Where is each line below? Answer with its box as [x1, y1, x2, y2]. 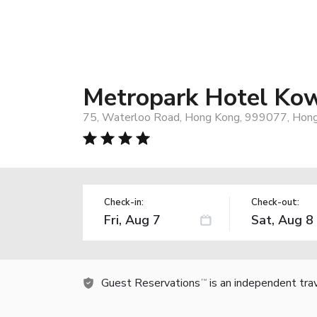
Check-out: [250, 195, 299, 209]
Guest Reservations [101, 275, 200, 291]
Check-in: [104, 195, 144, 209]
